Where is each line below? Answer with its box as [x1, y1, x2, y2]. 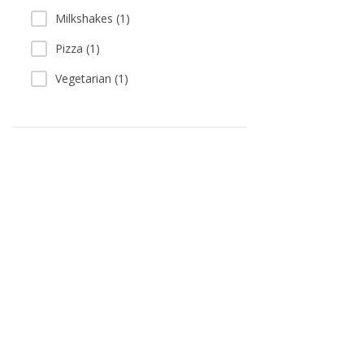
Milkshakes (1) [55, 11, 130, 26]
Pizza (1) [55, 41, 100, 56]
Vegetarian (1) [55, 71, 128, 86]
